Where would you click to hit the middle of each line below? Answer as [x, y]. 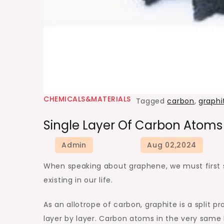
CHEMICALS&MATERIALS [87, 99]
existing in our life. [78, 180]
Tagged [151, 101]
